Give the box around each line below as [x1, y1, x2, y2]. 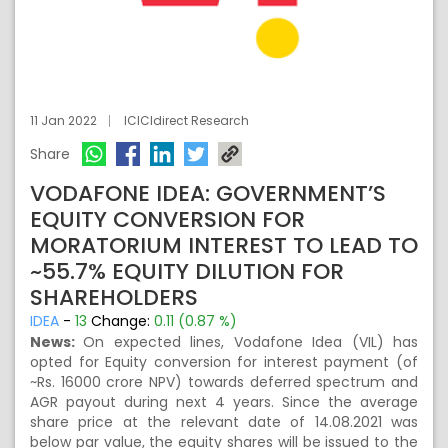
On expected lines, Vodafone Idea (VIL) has [83, 332, 419, 352]
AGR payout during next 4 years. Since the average [30, 392, 418, 412]
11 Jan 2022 [30, 112, 97, 129]
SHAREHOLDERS [30, 282, 198, 313]
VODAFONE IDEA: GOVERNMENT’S [30, 178, 386, 209]
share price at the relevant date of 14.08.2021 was [30, 412, 418, 432]
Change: [91, 311, 154, 331]
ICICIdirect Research [124, 112, 249, 129]
